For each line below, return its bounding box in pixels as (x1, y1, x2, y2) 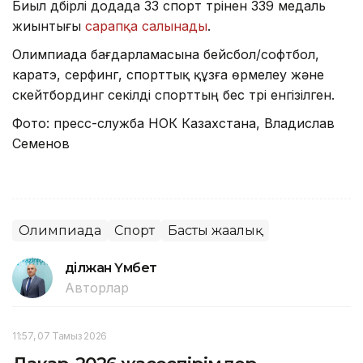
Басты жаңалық (168, 222, 263, 238)
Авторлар (65, 279, 129, 296)
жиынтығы (12, 17, 85, 34)
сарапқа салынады (85, 17, 207, 34)
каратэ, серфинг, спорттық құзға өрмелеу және (12, 66, 324, 83)
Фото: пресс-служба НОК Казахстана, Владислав (12, 114, 335, 131)
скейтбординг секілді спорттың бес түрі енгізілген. (12, 86, 335, 103)
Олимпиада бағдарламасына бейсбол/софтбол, (12, 45, 319, 62)
